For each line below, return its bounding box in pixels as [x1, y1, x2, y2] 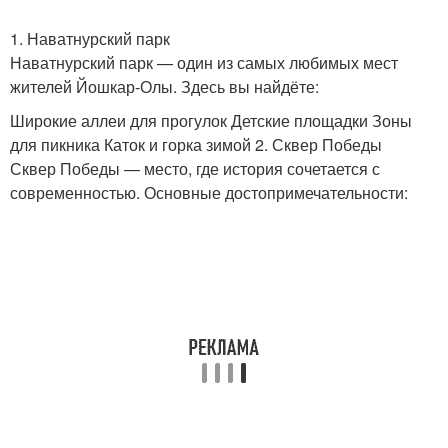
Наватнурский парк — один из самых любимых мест [10, 51, 398, 74]
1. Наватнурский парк [10, 27, 170, 50]
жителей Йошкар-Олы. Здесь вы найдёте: [10, 75, 319, 98]
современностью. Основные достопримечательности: [10, 181, 408, 204]
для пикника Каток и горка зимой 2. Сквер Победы [10, 133, 382, 156]
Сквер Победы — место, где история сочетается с [10, 157, 380, 180]
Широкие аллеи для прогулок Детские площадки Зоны [10, 109, 412, 132]
